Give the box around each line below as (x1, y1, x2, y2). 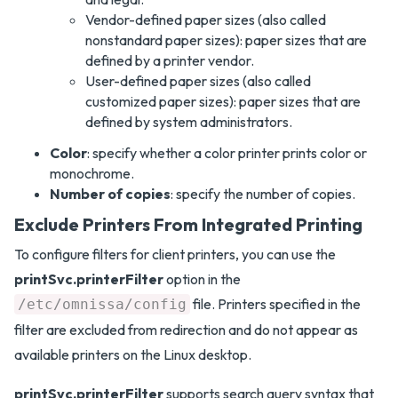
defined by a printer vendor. (85, 52, 254, 69)
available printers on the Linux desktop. (14, 346, 251, 363)
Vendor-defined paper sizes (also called (85, 11, 326, 28)
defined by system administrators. (85, 113, 292, 131)
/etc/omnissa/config (18, 296, 187, 313)
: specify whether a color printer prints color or (87, 144, 367, 162)
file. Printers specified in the (190, 295, 361, 313)
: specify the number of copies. (171, 185, 355, 203)
